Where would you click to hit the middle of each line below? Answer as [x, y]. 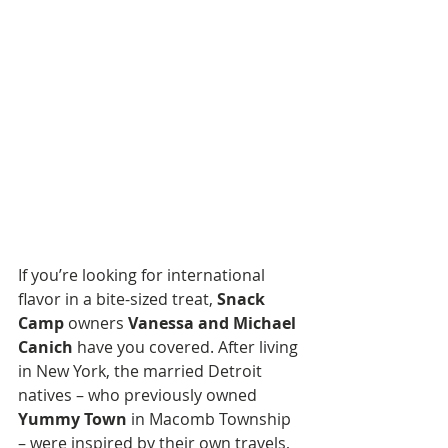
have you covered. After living [187, 347]
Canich [45, 347]
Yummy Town [72, 419]
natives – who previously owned [139, 395]
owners [96, 323]
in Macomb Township [211, 419]
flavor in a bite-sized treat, [117, 299]
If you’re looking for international [143, 275]
